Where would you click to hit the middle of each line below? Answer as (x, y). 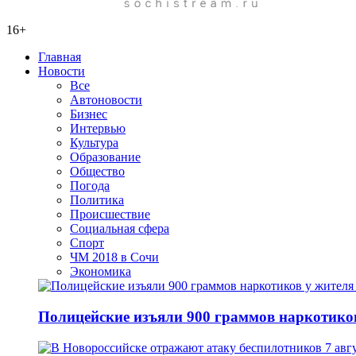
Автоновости (106, 100)
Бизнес (89, 114)
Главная (60, 57)
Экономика (101, 272)
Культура (94, 143)
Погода (90, 186)
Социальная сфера (120, 229)
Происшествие (110, 215)
